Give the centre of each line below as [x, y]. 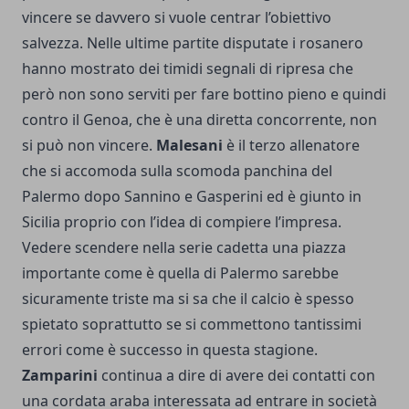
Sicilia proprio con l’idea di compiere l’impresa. [182, 221]
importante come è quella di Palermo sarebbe [180, 273]
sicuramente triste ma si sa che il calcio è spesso [188, 298]
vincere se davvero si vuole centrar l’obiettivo [177, 17]
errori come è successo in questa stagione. [170, 349]
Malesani [189, 145]
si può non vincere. [89, 145]
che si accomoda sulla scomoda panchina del [177, 170]
